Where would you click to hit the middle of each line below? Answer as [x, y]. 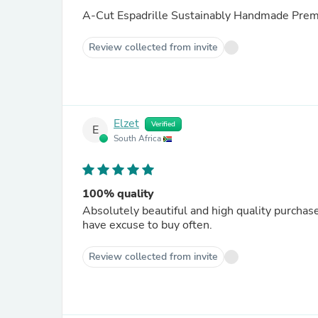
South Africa [138, 138]
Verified [163, 124]
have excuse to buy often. [147, 225]
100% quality [118, 194]
